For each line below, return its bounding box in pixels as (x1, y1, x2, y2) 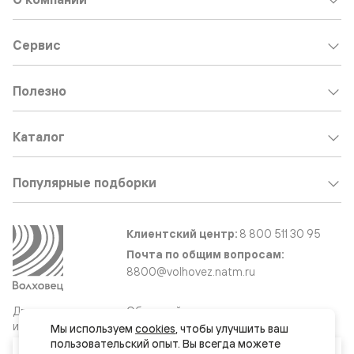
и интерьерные (13, 318, 92, 333)
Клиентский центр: (126, 227, 237, 242)
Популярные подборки (13, 175, 156, 191)
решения (13, 333, 59, 348)
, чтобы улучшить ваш (175, 322, 288, 336)
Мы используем (51, 322, 135, 336)
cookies (135, 322, 175, 336)
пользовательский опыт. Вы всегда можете (51, 337, 281, 351)
